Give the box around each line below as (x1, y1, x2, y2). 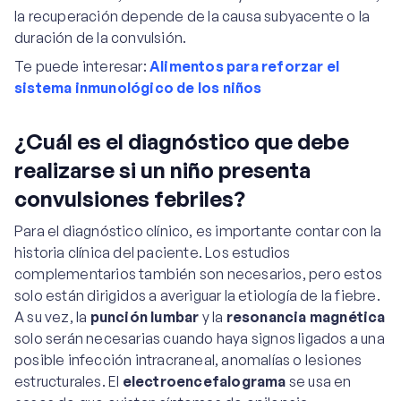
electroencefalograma (122, 372, 286, 390)
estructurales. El (14, 372, 123, 390)
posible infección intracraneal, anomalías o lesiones (14, 351, 363, 369)
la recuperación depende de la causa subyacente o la (14, 7, 371, 25)
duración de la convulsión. (14, 29, 187, 47)
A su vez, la (14, 308, 90, 326)
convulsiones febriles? (14, 185, 245, 212)
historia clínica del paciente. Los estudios (14, 243, 291, 261)
